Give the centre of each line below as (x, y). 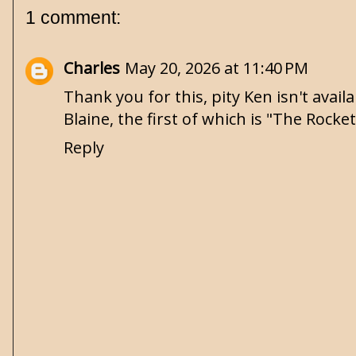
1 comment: (73, 17)
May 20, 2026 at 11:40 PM (217, 68)
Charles (92, 68)
